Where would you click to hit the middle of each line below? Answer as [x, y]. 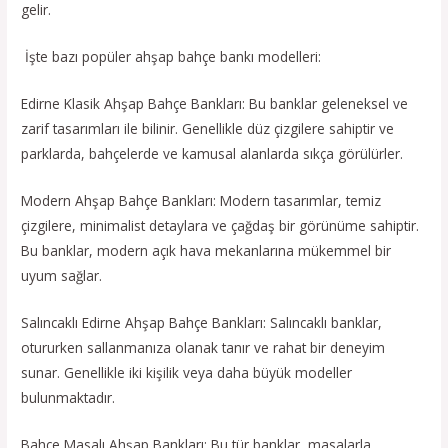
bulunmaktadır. [68, 397]
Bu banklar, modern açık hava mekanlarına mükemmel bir [206, 251]
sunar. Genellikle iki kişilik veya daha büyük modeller [187, 372]
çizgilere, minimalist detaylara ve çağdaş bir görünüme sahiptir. [220, 226]
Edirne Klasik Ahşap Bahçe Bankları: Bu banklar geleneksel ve [215, 104]
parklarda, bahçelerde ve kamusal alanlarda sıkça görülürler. [212, 154]
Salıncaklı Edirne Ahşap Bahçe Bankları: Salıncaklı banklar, [202, 322]
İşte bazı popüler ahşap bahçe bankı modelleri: [171, 57]
